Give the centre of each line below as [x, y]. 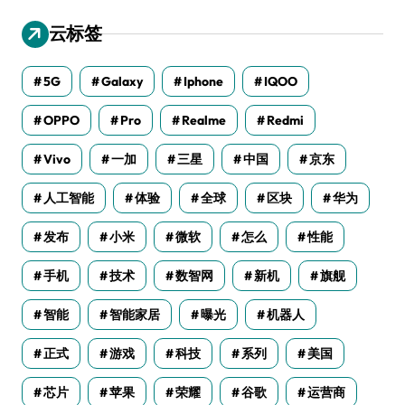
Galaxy [122, 81]
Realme [204, 120]
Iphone [203, 81]
